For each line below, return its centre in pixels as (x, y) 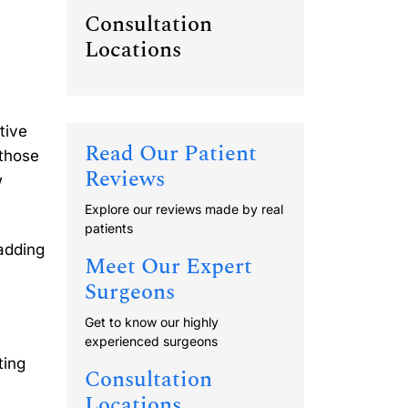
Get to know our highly (152, 322)
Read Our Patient (171, 154)
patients (109, 229)
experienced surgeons (151, 342)
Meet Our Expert (168, 267)
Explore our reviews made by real (184, 209)
